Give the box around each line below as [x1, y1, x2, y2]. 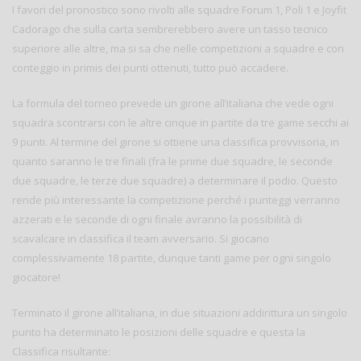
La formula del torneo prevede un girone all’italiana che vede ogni [12, 95, 334, 110]
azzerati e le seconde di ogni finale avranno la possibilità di [12, 211, 302, 226]
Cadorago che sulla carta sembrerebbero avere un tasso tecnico [12, 21, 328, 36]
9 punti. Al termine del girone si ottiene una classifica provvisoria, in [12, 134, 339, 149]
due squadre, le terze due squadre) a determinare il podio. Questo [12, 172, 338, 188]
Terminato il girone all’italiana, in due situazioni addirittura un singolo [12, 305, 347, 320]
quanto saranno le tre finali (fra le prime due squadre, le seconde [12, 153, 333, 168]
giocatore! [12, 269, 65, 284]
